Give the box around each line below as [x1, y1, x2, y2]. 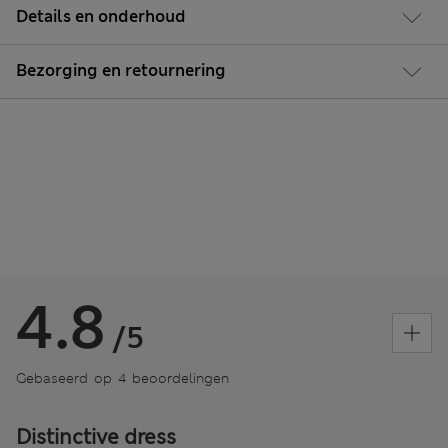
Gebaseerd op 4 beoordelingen [16, 368, 229, 387]
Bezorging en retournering [16, 59, 226, 81]
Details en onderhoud [16, 5, 186, 27]
